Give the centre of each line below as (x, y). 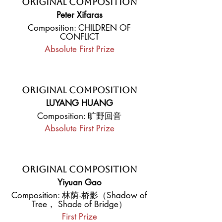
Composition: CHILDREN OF (79, 28)
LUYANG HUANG (79, 103)
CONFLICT (79, 37)
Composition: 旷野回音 (79, 116)
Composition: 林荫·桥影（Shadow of (79, 195)
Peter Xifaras (79, 15)
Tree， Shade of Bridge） (79, 204)
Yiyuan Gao (79, 182)
